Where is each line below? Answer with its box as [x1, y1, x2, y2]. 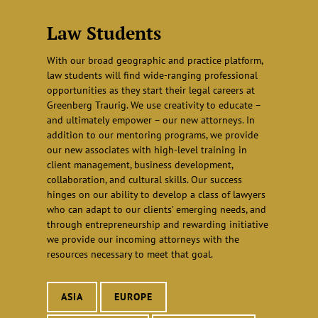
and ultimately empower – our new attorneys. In [46, 114, 255, 127]
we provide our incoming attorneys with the [46, 233, 239, 246]
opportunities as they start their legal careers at [46, 84, 255, 97]
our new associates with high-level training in [46, 143, 247, 157]
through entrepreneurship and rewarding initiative [46, 218, 268, 231]
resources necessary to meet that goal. [46, 248, 213, 261]
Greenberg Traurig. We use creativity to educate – [46, 99, 261, 112]
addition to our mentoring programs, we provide [46, 128, 258, 142]
